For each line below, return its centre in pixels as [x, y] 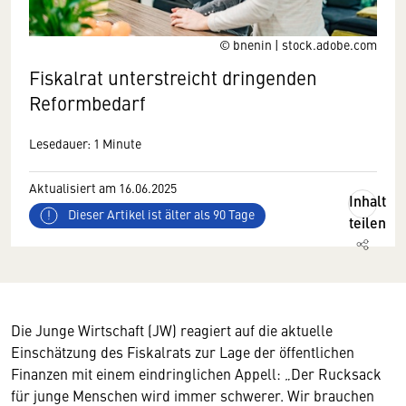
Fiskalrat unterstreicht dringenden [173, 77]
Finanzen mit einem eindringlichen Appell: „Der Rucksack [196, 373]
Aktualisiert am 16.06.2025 [103, 188]
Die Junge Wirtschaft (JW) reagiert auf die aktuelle [172, 330]
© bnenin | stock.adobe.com [298, 44]
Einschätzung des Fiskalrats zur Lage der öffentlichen [183, 352]
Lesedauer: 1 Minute [85, 143]
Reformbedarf [87, 103]
